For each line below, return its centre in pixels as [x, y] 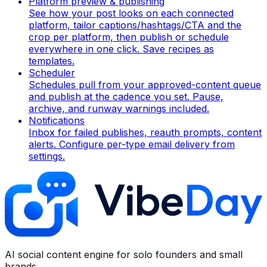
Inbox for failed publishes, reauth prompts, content [145, 133]
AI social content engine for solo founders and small [124, 255]
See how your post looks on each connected [131, 13]
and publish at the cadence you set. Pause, [126, 97]
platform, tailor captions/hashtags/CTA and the [135, 25]
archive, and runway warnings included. [119, 109]
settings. [47, 156]
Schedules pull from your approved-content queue [145, 85]
